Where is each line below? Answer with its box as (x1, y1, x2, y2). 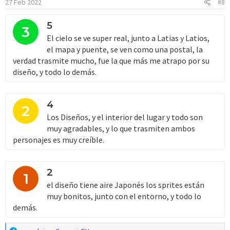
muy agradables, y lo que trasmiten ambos (47, 123, 195, 133)
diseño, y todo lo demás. (13, 66, 97, 77)
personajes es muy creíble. (13, 134, 104, 145)
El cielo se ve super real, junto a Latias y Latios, (47, 32, 209, 43)
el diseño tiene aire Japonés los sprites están (47, 179, 204, 190)
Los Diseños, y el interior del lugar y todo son (47, 111, 203, 122)
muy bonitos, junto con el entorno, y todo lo (47, 190, 201, 201)
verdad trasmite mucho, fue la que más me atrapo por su (13, 55, 209, 66)
